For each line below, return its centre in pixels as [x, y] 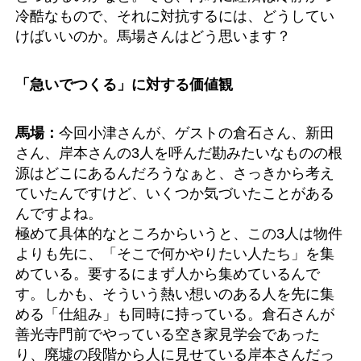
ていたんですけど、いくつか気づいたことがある [175, 193]
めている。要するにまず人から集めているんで [168, 273]
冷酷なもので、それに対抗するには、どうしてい [175, 15]
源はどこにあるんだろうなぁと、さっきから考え [175, 172]
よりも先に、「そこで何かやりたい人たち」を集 [175, 253]
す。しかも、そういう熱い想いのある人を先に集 [175, 293]
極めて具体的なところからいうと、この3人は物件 [179, 233]
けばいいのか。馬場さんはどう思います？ [153, 35]
